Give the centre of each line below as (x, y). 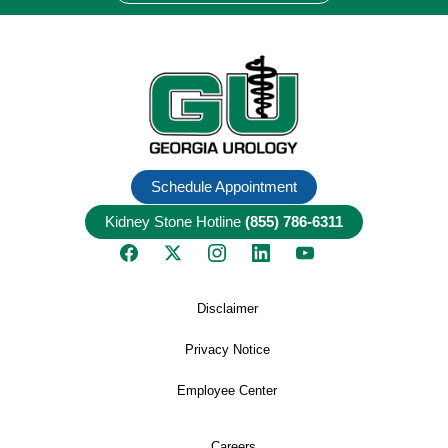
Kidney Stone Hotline (174, 221)
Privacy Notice (227, 349)
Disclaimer (227, 308)
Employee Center (227, 390)
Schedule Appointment (223, 186)
